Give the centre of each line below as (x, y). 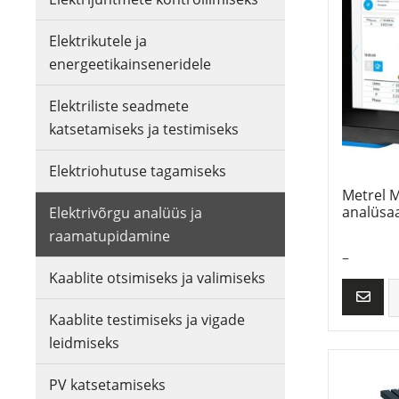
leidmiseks (84, 343)
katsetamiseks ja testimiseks (144, 129)
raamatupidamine (110, 236)
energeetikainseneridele (130, 64)
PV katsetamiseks (107, 385)
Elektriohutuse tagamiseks (138, 171)
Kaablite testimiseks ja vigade (147, 320)
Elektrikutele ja (98, 41)
